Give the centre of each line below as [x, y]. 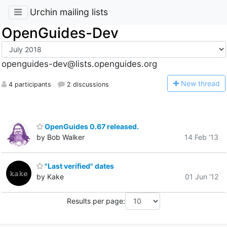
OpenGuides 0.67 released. [91, 126]
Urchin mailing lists [69, 12]
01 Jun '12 [202, 177]
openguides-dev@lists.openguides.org [79, 64]
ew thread [203, 83]
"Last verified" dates [79, 166]
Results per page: [96, 201]
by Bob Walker [61, 137]
